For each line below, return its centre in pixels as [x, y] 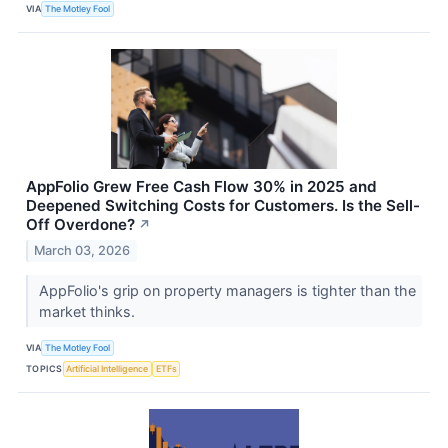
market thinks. [88, 312]
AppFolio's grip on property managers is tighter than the [227, 291]
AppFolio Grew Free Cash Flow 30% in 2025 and [201, 187]
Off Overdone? [80, 225]
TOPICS [44, 368]
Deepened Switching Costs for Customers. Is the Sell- [223, 206]
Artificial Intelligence [107, 368]
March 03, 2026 [82, 251]
